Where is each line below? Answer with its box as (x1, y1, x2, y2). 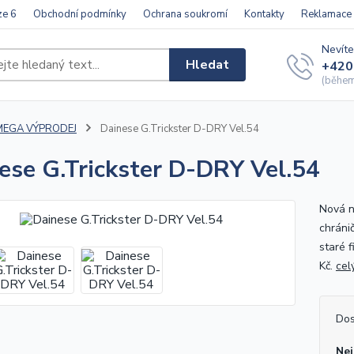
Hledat (186, 55, 230, 73)
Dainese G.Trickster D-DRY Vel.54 (97, 122, 259, 136)
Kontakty (244, 7, 284, 21)
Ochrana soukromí (143, 7, 228, 21)
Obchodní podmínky (33, 7, 126, 21)
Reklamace (301, 7, 352, 21)
